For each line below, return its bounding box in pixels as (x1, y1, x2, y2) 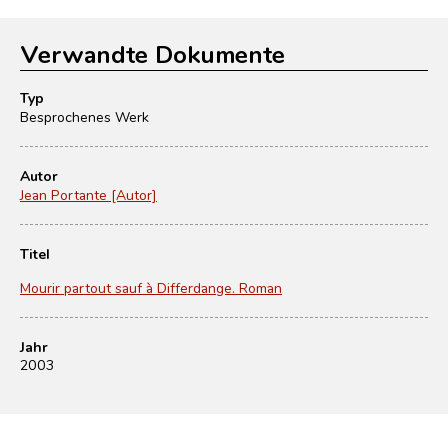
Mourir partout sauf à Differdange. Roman (20, 278, 282, 297)
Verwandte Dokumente (20, 37, 285, 70)
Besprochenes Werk (20, 107, 149, 126)
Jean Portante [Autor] (20, 185, 157, 204)
